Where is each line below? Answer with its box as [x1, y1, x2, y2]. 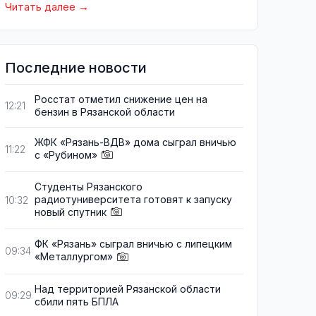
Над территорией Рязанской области [35, 282, 221, 295]
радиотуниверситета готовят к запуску [35, 193, 232, 206]
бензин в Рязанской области [35, 106, 175, 118]
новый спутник [35, 206, 107, 219]
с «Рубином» [35, 149, 97, 161]
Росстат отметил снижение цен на [35, 93, 207, 105]
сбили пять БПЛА [35, 295, 119, 308]
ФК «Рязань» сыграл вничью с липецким [35, 238, 232, 250]
